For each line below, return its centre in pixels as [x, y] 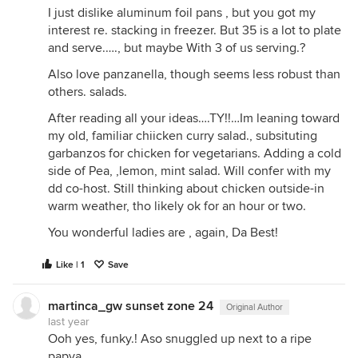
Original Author [255, 307]
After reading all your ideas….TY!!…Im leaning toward [194, 118]
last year [69, 322]
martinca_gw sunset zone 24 [131, 306]
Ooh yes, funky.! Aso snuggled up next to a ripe [180, 339]
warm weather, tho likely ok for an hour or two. [177, 206]
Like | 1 [70, 265]
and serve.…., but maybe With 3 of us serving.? [177, 48]
